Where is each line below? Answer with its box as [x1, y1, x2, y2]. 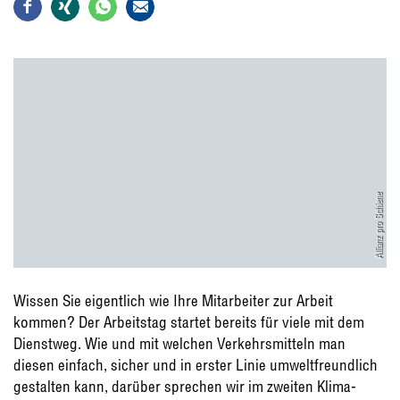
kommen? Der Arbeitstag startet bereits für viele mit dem [13, 312, 364, 331]
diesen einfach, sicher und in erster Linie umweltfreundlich [13, 354, 378, 374]
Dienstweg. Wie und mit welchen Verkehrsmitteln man [13, 333, 346, 353]
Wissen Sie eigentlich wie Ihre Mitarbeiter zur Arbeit [13, 290, 333, 310]
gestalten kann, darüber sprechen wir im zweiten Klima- [13, 376, 356, 396]
